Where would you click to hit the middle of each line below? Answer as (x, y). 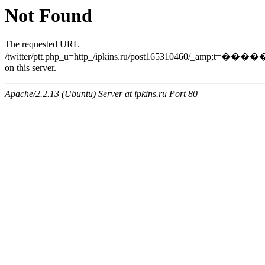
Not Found (49, 15)
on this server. (30, 68)
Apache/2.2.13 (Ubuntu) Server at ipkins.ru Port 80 (101, 94)
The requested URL (42, 44)
